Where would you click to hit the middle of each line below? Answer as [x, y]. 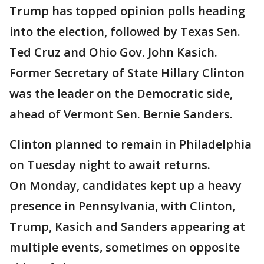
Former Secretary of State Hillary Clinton [127, 73]
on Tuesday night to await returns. [110, 165]
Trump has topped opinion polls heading [127, 11]
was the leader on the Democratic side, [121, 93]
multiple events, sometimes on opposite [125, 247]
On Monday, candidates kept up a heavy [126, 185]
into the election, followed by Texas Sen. [125, 32]
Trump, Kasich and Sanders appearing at [127, 227]
